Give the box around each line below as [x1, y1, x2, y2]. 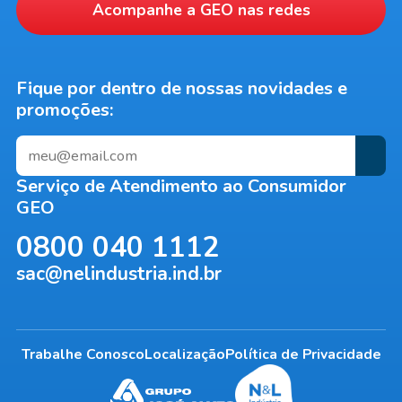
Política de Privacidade [224, 345, 381, 365]
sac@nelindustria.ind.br [15, 261, 222, 287]
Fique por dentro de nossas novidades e [15, 76, 347, 100]
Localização [144, 345, 225, 365]
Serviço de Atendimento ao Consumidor [15, 174, 346, 199]
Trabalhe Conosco [21, 345, 144, 365]
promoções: [15, 98, 114, 122]
